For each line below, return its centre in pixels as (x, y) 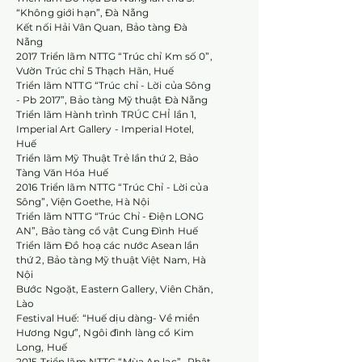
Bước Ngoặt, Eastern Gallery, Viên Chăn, (115, 289)
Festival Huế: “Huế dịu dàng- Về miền (108, 318)
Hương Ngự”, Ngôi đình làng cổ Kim (105, 333)
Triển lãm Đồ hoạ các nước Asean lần (108, 245)
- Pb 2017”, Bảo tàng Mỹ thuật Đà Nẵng (112, 100)
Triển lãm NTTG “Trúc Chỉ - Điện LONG (110, 216)
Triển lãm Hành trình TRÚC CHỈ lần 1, (107, 114)
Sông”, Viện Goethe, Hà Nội (83, 202)
